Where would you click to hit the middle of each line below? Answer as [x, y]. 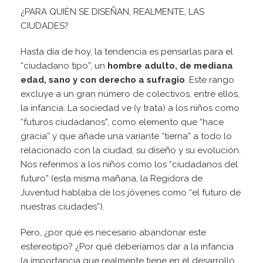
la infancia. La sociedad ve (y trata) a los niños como [130, 108]
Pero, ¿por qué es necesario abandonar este [113, 233]
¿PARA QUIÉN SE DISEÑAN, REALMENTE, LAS [112, 12]
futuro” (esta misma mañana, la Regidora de [112, 179]
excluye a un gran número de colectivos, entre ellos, [130, 94]
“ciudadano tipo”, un [64, 66]
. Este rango [210, 80]
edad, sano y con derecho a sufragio [103, 80]
